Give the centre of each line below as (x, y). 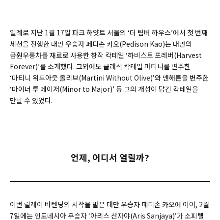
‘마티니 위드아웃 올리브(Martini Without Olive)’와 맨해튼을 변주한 (109, 78)
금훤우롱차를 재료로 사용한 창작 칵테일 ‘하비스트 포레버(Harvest (106, 55)
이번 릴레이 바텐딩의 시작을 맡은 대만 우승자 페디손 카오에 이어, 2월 (110, 205)
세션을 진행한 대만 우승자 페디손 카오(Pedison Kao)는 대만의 (101, 44)
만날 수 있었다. (31, 100)
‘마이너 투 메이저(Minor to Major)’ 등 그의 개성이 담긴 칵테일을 (104, 89)
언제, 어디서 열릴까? (110, 157)
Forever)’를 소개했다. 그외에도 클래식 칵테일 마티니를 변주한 (100, 67)
